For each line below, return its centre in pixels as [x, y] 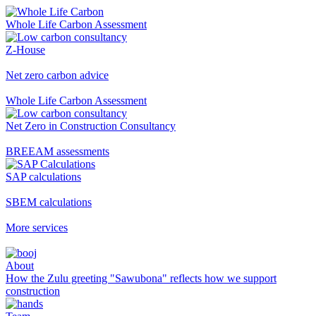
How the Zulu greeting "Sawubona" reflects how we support [141, 278]
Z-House [25, 50]
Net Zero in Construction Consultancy [91, 126]
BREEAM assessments [57, 151]
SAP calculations [43, 177]
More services [37, 227]
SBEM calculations [49, 202]
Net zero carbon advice [57, 75]
